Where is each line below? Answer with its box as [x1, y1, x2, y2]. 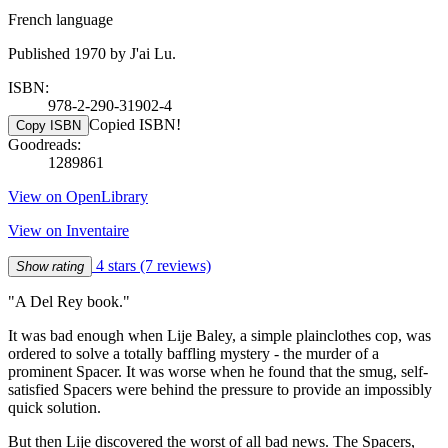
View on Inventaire [8, 221, 129, 239]
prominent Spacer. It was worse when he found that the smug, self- [8, 362, 428, 380]
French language [8, 10, 113, 28]
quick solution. [8, 398, 101, 416]
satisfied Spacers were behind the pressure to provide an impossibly [8, 380, 432, 398]
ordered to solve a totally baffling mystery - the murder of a [8, 344, 379, 362]
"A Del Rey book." [8, 292, 130, 310]
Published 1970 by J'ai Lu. [8, 44, 176, 62]
